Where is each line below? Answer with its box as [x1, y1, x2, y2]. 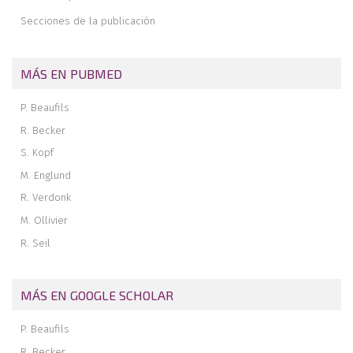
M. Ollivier [20, 214, 69, 228]
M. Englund [20, 168, 72, 182]
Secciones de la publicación [20, 13, 156, 28]
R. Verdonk [20, 191, 72, 205]
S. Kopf [20, 146, 54, 160]
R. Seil [20, 236, 51, 250]
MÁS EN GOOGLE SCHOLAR [20, 287, 174, 303]
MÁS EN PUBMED [20, 65, 123, 81]
